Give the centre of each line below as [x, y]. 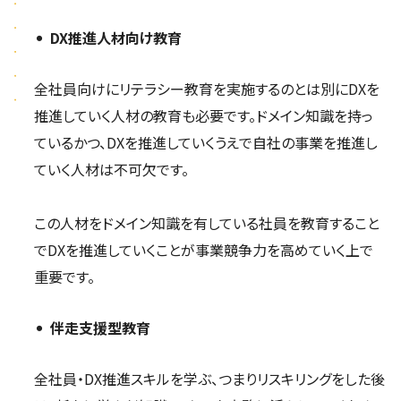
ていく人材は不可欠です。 [111, 170]
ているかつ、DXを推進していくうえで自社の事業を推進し [205, 143]
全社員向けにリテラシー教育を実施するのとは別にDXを [206, 89]
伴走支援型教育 [100, 328]
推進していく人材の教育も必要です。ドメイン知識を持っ [203, 116]
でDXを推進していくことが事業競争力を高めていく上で [203, 250]
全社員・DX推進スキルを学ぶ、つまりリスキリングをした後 [209, 379]
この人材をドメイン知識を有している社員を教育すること [206, 223]
